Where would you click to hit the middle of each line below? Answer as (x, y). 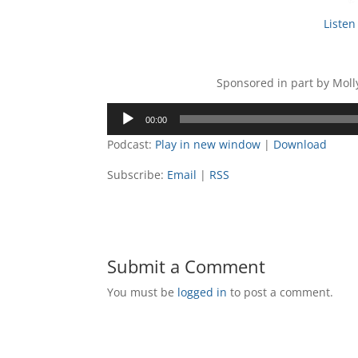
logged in (203, 292)
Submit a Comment (187, 266)
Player (123, 130)
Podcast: (131, 144)
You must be (143, 292)
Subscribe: (137, 175)
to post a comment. (280, 292)
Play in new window (208, 144)
